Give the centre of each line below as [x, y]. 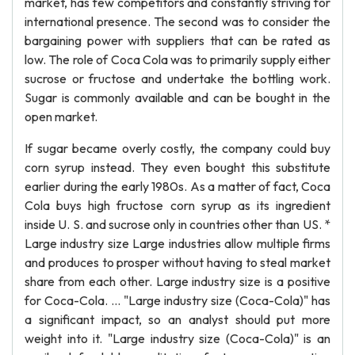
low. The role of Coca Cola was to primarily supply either [177, 59]
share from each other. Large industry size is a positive [177, 281]
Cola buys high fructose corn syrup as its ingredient [177, 205]
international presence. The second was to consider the [177, 21]
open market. [61, 116]
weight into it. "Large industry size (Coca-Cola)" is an [177, 338]
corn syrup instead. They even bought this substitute [177, 167]
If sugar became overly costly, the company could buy [177, 148]
